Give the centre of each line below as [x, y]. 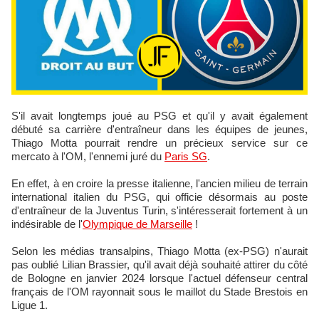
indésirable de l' [47, 224]
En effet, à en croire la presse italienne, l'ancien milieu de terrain [159, 183]
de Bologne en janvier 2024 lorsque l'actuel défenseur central [159, 278]
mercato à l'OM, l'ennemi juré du [88, 156]
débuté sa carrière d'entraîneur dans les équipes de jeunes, [159, 129]
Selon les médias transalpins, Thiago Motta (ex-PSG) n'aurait [159, 251]
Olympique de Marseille [137, 224]
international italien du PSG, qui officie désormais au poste [159, 197]
